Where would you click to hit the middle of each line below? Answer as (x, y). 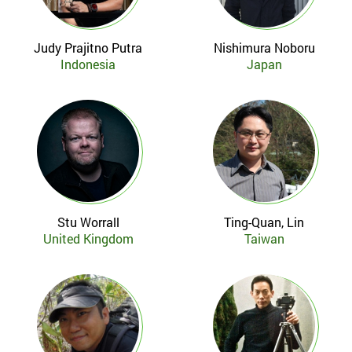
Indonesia (88, 64)
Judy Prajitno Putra (88, 48)
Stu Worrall (88, 222)
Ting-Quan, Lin (264, 222)
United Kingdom (88, 238)
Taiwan (264, 238)
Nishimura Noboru (264, 48)
